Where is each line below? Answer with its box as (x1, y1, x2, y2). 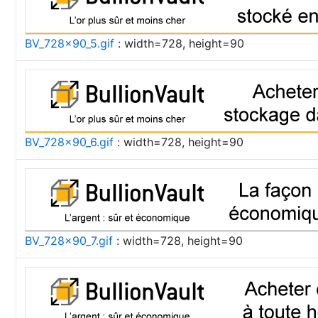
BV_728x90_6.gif (25, 135, 114, 149)
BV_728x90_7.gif (25, 234, 113, 248)
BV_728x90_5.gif (25, 36, 114, 50)
